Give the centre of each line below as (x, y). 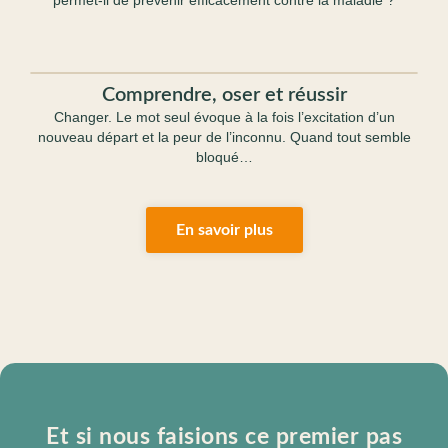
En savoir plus (224, 230)
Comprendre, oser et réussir (224, 95)
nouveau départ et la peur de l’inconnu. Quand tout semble (224, 137)
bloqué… (224, 157)
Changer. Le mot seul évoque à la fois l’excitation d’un (224, 117)
